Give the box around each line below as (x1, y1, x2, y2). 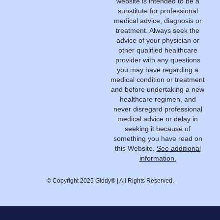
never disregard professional (113, 105, 202, 113)
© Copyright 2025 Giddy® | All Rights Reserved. (46, 177, 174, 184)
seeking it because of (125, 124, 191, 133)
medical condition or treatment (110, 75, 205, 83)
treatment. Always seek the (116, 26, 199, 34)
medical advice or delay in (117, 114, 198, 123)
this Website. (114, 144, 157, 152)
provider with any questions (115, 55, 200, 64)
